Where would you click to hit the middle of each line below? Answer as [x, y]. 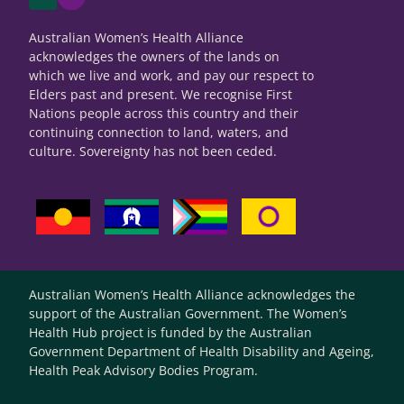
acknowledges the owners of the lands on [154, 57]
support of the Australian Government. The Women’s [188, 314]
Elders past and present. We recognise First [161, 95]
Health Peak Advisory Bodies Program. [143, 371]
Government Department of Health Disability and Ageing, [202, 352]
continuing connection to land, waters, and [159, 133]
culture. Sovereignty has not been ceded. [153, 151]
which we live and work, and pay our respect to [171, 76]
